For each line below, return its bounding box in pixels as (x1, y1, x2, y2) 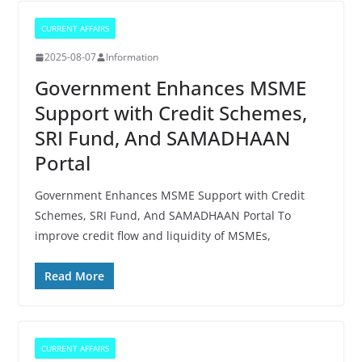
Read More (44, 268, 104, 284)
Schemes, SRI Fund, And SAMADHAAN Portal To (34, 208, 291, 223)
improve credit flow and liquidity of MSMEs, (34, 228, 271, 243)
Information (105, 50, 158, 64)
